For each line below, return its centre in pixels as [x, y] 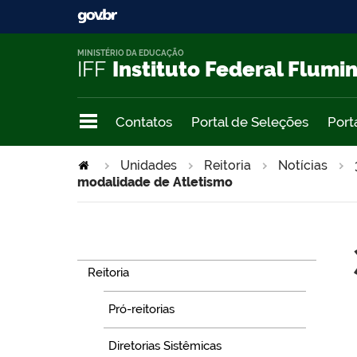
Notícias [303, 165]
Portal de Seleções [250, 122]
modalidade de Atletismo [155, 182]
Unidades [149, 165]
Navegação [119, 242]
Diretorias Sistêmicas [165, 345]
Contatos [144, 122]
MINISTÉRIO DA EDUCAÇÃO [131, 53]
